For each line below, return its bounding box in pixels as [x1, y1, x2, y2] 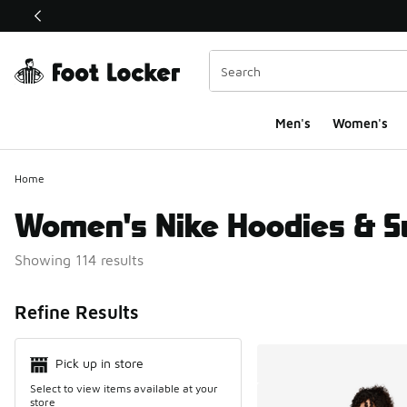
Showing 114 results [15, 252, 144, 268]
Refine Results [15, 302, 139, 323]
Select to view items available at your [30, 381, 218, 395]
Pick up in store [55, 355, 144, 371]
